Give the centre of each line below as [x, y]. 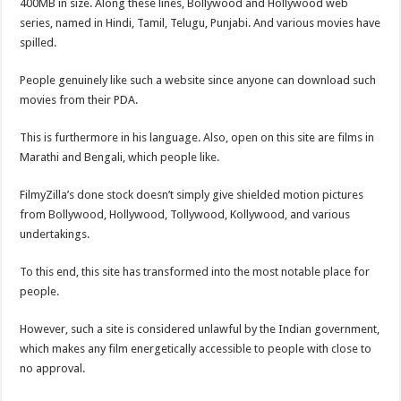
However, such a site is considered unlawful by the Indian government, [200, 328]
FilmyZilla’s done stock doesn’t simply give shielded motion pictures [192, 194]
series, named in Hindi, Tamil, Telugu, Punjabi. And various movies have [200, 22]
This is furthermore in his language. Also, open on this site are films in [197, 137]
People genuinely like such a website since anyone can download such [198, 80]
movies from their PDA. [79, 99]
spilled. [38, 42]
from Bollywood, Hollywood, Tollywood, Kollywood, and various [185, 214]
